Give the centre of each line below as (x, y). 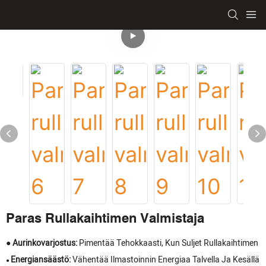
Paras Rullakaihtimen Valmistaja (105, 218)
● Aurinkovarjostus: (42, 243)
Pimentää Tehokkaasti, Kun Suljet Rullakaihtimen (169, 243)
